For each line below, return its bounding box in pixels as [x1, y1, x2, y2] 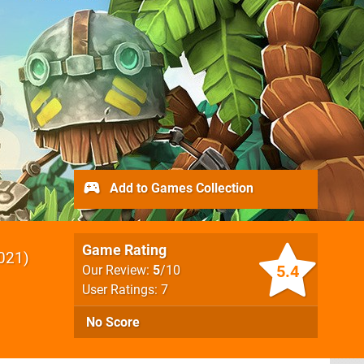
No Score [86, 314, 140, 330]
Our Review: [82, 262, 153, 278]
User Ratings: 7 [82, 282, 168, 297]
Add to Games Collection [106, 180, 253, 196]
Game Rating [82, 241, 167, 258]
